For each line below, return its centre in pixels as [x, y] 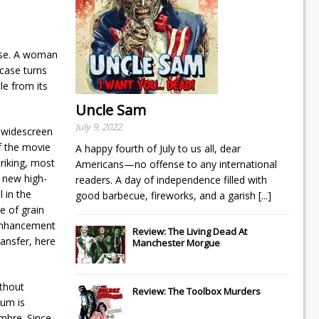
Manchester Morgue [176, 242]
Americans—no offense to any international [176, 164]
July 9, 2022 [99, 126]
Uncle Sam [111, 110]
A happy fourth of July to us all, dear [158, 148]
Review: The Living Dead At [190, 231]
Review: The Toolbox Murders [197, 291]
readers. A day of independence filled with [171, 179]
